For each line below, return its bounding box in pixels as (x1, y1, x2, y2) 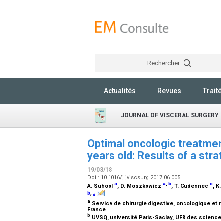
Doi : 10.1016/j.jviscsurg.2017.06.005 (87, 174, 182, 181)
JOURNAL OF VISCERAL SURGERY (121, 112, 219, 119)
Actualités (104, 87, 136, 95)
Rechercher (147, 59, 181, 67)
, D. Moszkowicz (117, 183, 163, 189)
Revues (157, 87, 181, 95)
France (87, 206, 107, 213)
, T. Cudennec (171, 183, 210, 189)
